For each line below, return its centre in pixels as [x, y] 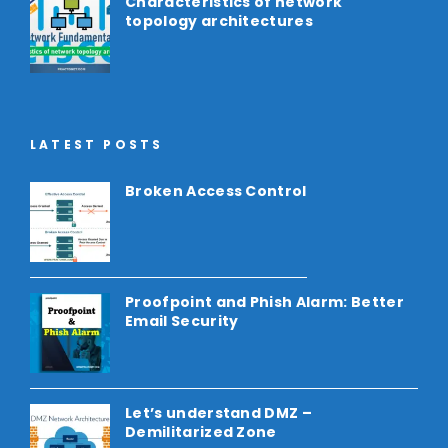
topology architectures [219, 21]
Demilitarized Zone [201, 432]
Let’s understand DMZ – [219, 413]
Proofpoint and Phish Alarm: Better [264, 302]
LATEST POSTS [97, 145]
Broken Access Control [216, 191]
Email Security [182, 321]
